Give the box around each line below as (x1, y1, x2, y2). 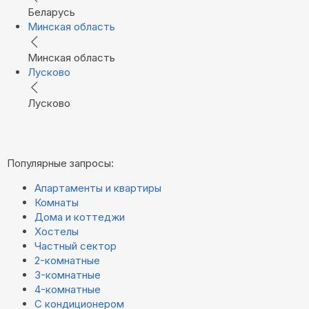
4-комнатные (34, 282, 101, 296)
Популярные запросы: (7, 156, 114, 170)
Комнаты (34, 195, 79, 209)
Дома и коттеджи (34, 210, 125, 223)
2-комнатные (34, 253, 100, 267)
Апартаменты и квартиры (34, 181, 161, 195)
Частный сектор (34, 239, 117, 252)
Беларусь (28, 5, 75, 19)
